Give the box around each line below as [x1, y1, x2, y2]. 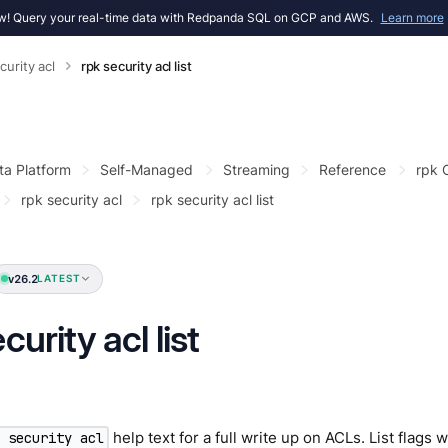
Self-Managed [100, 160, 193, 178]
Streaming [222, 160, 290, 178]
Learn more [380, 10, 444, 25]
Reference [319, 160, 386, 178]
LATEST [37, 272, 81, 286]
